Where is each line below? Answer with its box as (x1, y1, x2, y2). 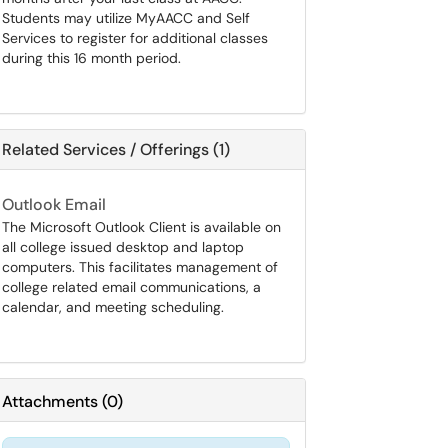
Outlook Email (2, 194, 106, 215)
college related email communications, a (2, 278, 261, 296)
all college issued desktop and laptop (2, 238, 244, 256)
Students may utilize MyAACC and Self (2, 9, 250, 27)
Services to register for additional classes (2, 29, 268, 47)
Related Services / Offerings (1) (2, 139, 230, 160)
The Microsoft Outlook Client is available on (2, 218, 281, 236)
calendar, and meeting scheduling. (2, 298, 224, 316)
